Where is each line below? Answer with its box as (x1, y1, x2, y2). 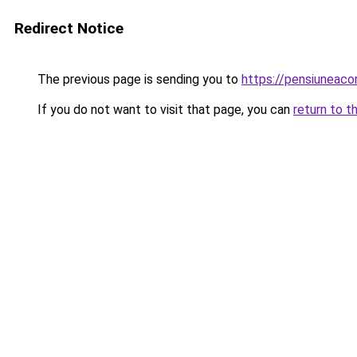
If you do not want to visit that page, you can (34, 102, 293, 117)
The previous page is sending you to (34, 72, 241, 87)
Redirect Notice (14, 19, 124, 37)
